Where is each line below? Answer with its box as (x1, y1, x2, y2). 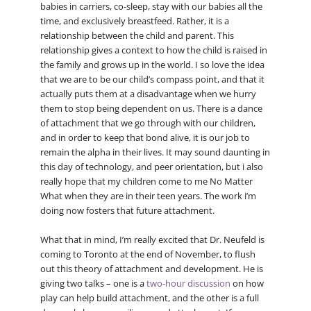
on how (230, 276, 264, 289)
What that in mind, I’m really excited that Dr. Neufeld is (40, 233, 264, 246)
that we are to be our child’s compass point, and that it (40, 72, 264, 85)
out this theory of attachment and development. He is (40, 262, 263, 275)
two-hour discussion (146, 276, 230, 289)
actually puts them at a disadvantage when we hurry (40, 87, 256, 100)
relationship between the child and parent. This (40, 28, 234, 42)
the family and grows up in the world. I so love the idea (40, 58, 264, 71)
